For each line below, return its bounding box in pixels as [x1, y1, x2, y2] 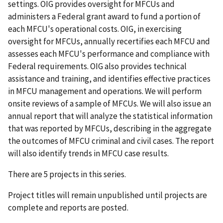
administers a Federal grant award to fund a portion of [8, 10, 201, 22]
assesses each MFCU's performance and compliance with [8, 48, 210, 59]
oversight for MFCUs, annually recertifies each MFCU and [8, 35, 210, 47]
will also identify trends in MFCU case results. [8, 147, 169, 159]
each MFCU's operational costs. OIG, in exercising [8, 23, 182, 34]
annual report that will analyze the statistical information [8, 110, 213, 121]
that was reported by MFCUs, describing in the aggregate [8, 122, 212, 134]
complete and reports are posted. [8, 202, 128, 213]
